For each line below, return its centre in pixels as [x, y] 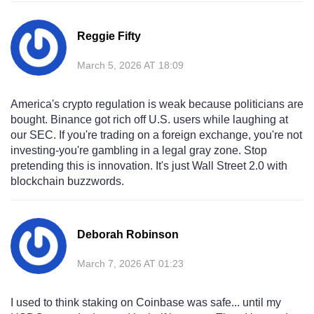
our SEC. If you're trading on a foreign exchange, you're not [156, 135]
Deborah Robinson [128, 235]
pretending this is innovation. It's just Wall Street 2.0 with [149, 166]
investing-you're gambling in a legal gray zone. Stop [139, 151]
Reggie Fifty [109, 36]
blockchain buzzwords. [67, 182]
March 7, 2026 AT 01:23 [130, 264]
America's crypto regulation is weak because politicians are [157, 104]
